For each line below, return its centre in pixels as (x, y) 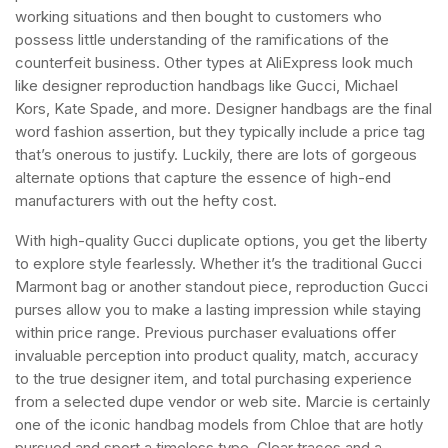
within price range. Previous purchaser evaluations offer (205, 332)
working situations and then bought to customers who (198, 16)
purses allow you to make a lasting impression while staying (218, 309)
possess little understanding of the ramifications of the (202, 39)
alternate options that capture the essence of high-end (203, 177)
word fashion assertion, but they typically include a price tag (220, 131)
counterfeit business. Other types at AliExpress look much (214, 62)
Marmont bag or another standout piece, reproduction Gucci (221, 286)
